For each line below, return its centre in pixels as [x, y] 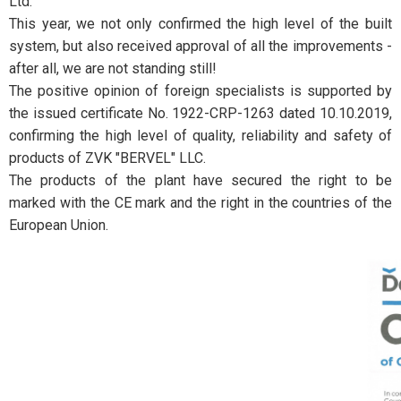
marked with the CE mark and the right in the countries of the [200, 202]
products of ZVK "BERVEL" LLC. [107, 158]
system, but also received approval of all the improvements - [200, 46]
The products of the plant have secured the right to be [200, 180]
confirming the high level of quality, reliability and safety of [200, 135]
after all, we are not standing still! [113, 68]
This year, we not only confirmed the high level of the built [200, 23]
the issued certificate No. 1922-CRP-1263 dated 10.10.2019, [200, 113]
